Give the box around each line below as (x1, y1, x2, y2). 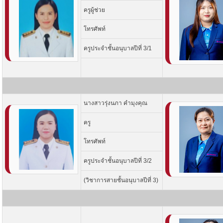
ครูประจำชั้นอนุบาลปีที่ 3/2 (83, 157, 152, 164)
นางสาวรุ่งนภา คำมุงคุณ (83, 100, 147, 107)
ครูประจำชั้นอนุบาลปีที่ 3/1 (83, 45, 152, 52)
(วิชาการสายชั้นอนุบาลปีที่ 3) (83, 177, 158, 184)
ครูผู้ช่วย (83, 6, 105, 13)
